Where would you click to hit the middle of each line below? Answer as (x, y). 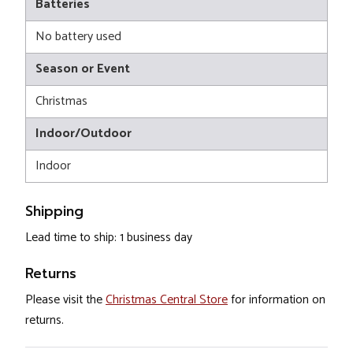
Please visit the (65, 300)
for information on (277, 300)
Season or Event (83, 69)
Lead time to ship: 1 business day (109, 238)
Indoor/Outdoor (84, 134)
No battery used (78, 37)
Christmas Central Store (167, 300)
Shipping (54, 212)
